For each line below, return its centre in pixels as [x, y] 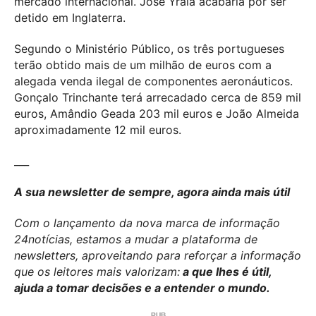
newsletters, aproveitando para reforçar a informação [158, 255]
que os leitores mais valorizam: [97, 271]
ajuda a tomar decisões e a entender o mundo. [142, 287]
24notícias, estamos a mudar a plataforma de [136, 239]
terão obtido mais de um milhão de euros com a [143, 65]
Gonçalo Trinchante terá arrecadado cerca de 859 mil [158, 97]
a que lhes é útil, [226, 271]
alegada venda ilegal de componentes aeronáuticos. [153, 81]
